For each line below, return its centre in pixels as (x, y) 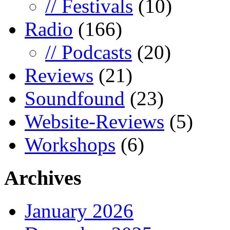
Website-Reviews (94, 121)
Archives (43, 178)
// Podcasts (89, 52)
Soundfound (75, 98)
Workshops (70, 144)
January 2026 (79, 211)
